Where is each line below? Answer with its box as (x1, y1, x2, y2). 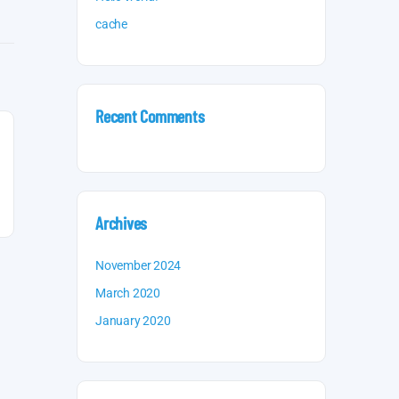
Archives (95, 212, 148, 233)
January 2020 (95, 313, 171, 328)
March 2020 (95, 286, 160, 300)
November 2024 (95, 258, 182, 273)
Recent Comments (95, 105, 205, 126)
